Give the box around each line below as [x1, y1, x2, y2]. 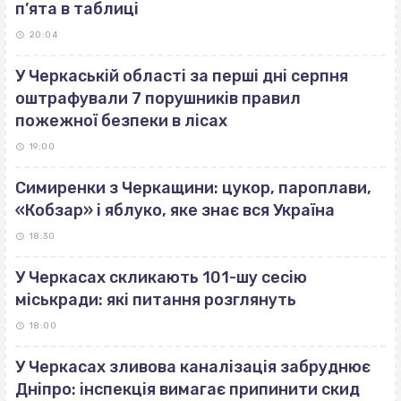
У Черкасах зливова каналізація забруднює [15, 357, 371, 378]
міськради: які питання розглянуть [15, 290, 296, 311]
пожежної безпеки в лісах [15, 111, 227, 132]
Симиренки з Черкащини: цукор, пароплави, [15, 178, 371, 199]
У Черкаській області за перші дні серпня [15, 66, 348, 87]
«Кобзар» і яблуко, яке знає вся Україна [15, 200, 335, 221]
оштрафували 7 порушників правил [15, 89, 301, 109]
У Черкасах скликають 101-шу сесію [15, 268, 307, 288]
